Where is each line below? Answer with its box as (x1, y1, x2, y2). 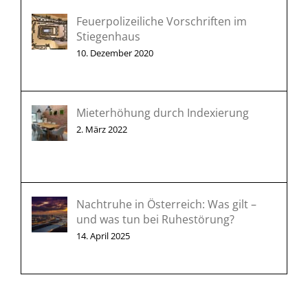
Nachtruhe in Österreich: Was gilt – (76, 197, 256, 212)
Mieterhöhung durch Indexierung (76, 105, 249, 121)
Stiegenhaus (76, 29, 140, 45)
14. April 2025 (76, 230, 130, 243)
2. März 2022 (76, 123, 127, 136)
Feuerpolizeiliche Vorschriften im (76, 14, 247, 30)
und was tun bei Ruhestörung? (76, 212, 234, 228)
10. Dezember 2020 (76, 47, 153, 60)
